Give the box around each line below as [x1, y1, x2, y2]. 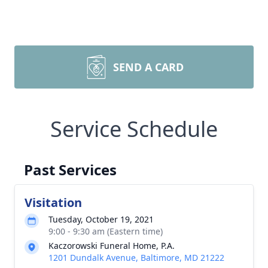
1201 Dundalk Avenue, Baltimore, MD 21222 [48, 252, 224, 263]
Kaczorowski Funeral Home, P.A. [48, 240, 175, 251]
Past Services [24, 160, 117, 179]
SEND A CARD [113, 60, 184, 74]
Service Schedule [50, 114, 218, 144]
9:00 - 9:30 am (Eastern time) [48, 226, 163, 237]
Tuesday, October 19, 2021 [48, 214, 154, 225]
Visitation [25, 194, 82, 211]
